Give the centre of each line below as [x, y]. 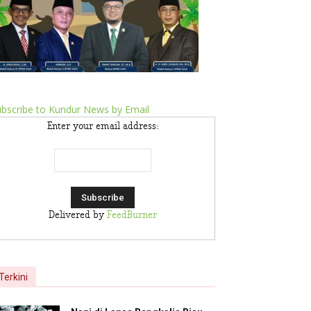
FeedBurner [132, 215]
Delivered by [78, 215]
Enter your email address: [103, 126]
